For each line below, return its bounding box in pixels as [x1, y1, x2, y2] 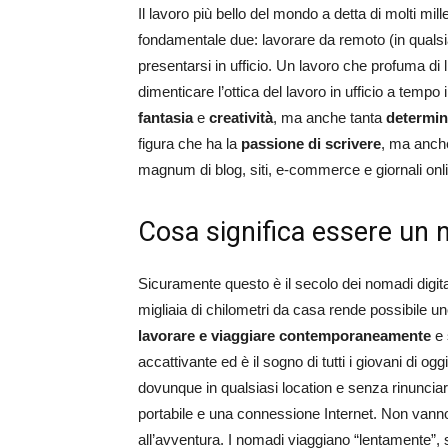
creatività [209, 109, 273, 126]
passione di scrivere [237, 135, 381, 152]
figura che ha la [138, 135, 237, 152]
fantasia [138, 109, 193, 126]
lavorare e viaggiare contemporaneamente [138, 327, 431, 344]
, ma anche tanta [273, 109, 386, 126]
